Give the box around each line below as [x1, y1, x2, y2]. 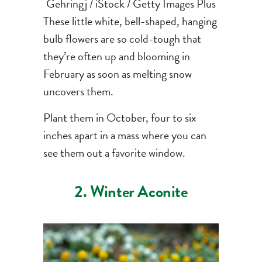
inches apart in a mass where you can [43, 126, 206, 144]
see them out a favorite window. [43, 143, 185, 161]
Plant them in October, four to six [43, 108, 196, 126]
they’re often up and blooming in [43, 47, 190, 65]
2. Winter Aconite [74, 179, 188, 204]
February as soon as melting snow [43, 64, 192, 82]
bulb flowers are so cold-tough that [43, 29, 201, 47]
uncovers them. [43, 82, 113, 100]
